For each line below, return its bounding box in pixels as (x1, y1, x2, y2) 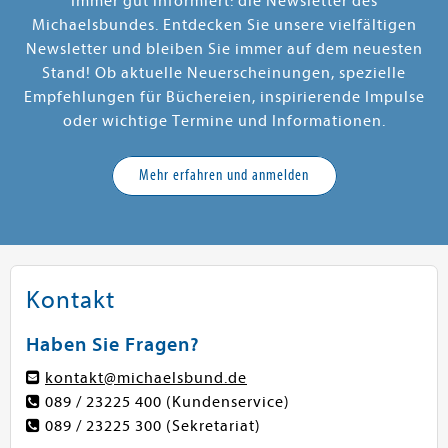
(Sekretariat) (162, 416, 261, 435)
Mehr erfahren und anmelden (127, 165, 321, 184)
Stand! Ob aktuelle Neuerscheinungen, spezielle (42, 63, 406, 82)
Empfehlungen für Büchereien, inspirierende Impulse (23, 87, 425, 106)
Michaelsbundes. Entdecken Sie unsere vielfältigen (31, 15, 417, 34)
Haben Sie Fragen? (26, 332, 200, 356)
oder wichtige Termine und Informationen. (62, 111, 386, 130)
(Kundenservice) (162, 392, 290, 411)
